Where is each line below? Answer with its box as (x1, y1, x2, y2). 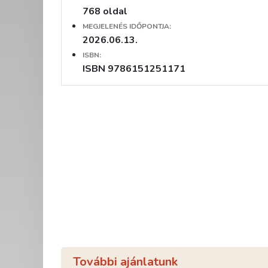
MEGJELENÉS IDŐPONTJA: (83, 22, 171, 32)
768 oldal (83, 5, 127, 19)
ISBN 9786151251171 (83, 62, 185, 76)
